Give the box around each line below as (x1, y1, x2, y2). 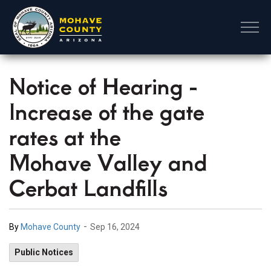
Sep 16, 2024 (90, 222, 140, 232)
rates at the (9, 120, 121, 151)
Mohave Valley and (9, 146, 207, 177)
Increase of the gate (9, 95, 204, 126)
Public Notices (15, 247, 73, 257)
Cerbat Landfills (9, 171, 168, 202)
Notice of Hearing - (9, 70, 197, 100)
